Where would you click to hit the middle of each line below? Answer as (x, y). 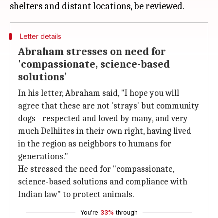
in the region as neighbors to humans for (95, 144)
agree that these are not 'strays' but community (109, 106)
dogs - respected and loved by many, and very (103, 118)
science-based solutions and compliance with (103, 182)
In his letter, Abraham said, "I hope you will (99, 93)
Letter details (40, 36)
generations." (43, 156)
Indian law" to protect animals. (76, 194)
